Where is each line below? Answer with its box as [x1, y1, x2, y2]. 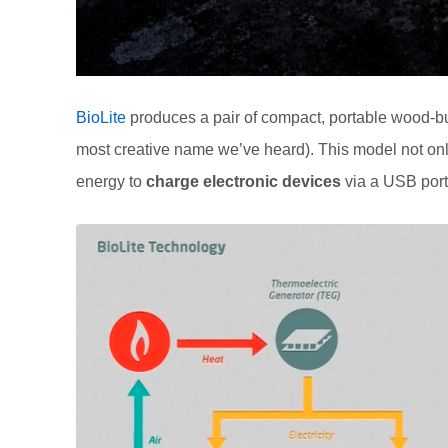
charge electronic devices [146, 173, 345, 191]
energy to [76, 173, 146, 191]
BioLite [76, 109, 126, 127]
